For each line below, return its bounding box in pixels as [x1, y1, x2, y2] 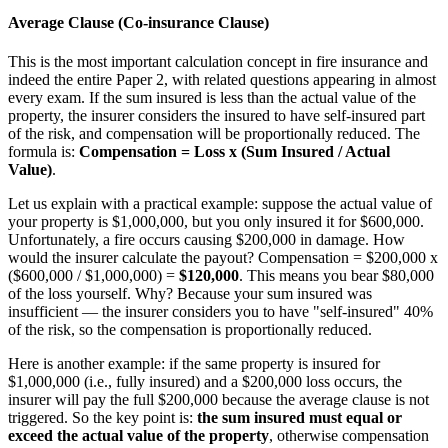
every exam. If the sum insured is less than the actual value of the [8, 88, 416, 106]
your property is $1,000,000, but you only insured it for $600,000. [8, 212, 424, 230]
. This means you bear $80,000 [239, 266, 434, 284]
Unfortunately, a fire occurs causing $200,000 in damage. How [8, 230, 405, 248]
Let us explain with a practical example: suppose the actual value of [8, 194, 432, 212]
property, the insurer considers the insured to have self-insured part [8, 106, 425, 124]
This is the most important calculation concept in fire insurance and [8, 52, 428, 70]
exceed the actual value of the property [8, 426, 269, 444]
